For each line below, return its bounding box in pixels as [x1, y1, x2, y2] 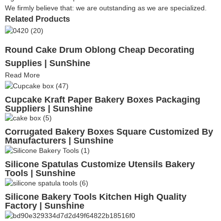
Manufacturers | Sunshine [5, 136, 113, 146]
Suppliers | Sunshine [5, 103, 93, 113]
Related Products [5, 15, 70, 24]
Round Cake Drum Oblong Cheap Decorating [5, 44, 194, 55]
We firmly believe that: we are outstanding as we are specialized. [5, 4, 207, 12]
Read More [5, 71, 40, 79]
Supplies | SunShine [5, 58, 90, 68]
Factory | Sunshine [5, 201, 84, 211]
